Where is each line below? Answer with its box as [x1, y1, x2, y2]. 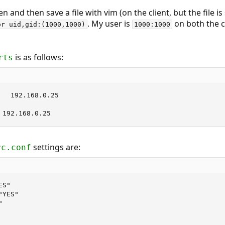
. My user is [87, 18, 132, 29]
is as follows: [13, 52, 63, 63]
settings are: [31, 142, 80, 153]
